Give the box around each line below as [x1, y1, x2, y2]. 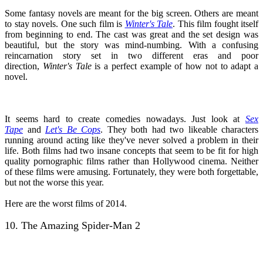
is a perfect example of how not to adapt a [91, 60, 258, 71]
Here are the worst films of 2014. [5, 198, 129, 208]
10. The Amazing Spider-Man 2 [5, 219, 140, 231]
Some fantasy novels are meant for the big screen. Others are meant [5, 8, 258, 18]
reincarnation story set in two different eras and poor [5, 50, 258, 60]
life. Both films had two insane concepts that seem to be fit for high [5, 145, 258, 156]
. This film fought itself [173, 18, 258, 29]
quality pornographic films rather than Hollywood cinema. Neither [5, 156, 258, 166]
